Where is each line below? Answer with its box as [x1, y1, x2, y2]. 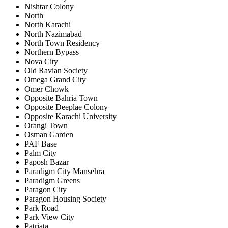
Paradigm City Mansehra [24, 166, 104, 176]
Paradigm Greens [24, 176, 80, 185]
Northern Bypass [24, 47, 79, 56]
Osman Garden [24, 130, 73, 139]
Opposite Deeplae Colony [24, 102, 108, 111]
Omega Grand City [24, 75, 86, 84]
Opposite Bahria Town [24, 93, 98, 102]
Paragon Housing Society [24, 194, 106, 203]
